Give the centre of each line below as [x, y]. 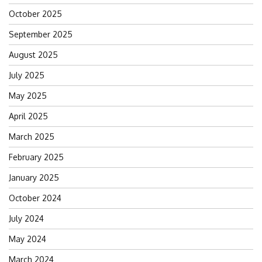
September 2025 [41, 34]
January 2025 [34, 177]
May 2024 [27, 239]
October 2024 [35, 198]
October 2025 [35, 13]
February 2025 [36, 157]
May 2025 [28, 95]
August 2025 [33, 54]
